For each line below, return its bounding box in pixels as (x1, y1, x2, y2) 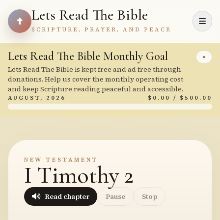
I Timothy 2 (24, 161, 134, 190)
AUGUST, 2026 (8, 94, 66, 102)
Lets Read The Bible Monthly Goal (8, 49, 168, 63)
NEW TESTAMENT (24, 156, 98, 164)
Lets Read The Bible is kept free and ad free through (8, 64, 181, 74)
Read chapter (45, 192, 89, 201)
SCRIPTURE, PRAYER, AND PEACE (31, 26, 171, 33)
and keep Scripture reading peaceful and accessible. (8, 84, 183, 94)
